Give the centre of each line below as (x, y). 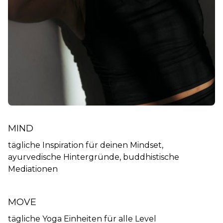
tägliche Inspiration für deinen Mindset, (86, 145)
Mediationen (33, 169)
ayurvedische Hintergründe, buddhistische (94, 157)
